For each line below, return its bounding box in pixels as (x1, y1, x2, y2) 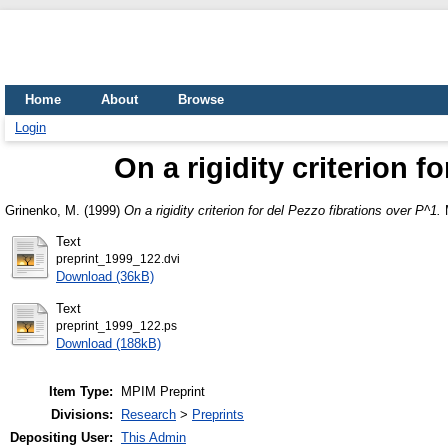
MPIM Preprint (121, 384, 205, 400)
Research (121, 407, 176, 423)
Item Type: (49, 384, 113, 400)
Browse (178, 92, 224, 107)
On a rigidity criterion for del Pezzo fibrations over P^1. (124, 202, 441, 218)
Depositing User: (10, 430, 113, 446)
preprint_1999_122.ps (56, 319, 177, 332)
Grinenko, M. (5, 202, 80, 218)
